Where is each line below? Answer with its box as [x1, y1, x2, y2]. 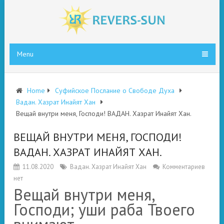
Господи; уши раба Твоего [13, 199, 195, 220]
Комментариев [162, 162, 205, 171]
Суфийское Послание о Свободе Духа [55, 86, 174, 95]
